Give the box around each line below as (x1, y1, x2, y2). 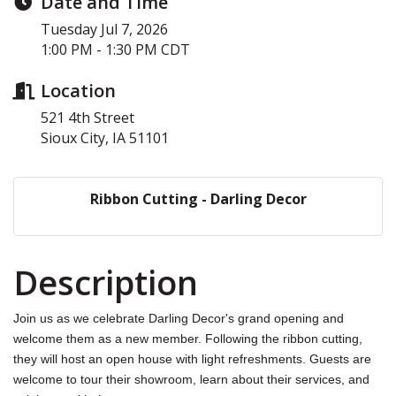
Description (13, 258, 198, 305)
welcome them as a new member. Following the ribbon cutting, (13, 331, 362, 346)
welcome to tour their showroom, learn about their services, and (13, 371, 369, 386)
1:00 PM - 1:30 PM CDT (41, 39, 190, 59)
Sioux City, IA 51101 (41, 127, 169, 148)
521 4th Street (41, 107, 134, 127)
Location (41, 78, 116, 103)
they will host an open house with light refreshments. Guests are (13, 351, 371, 366)
